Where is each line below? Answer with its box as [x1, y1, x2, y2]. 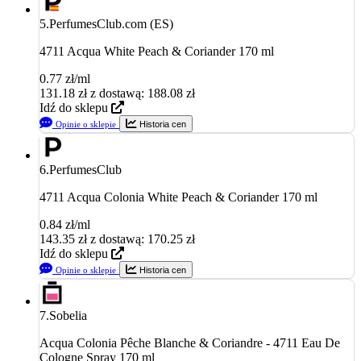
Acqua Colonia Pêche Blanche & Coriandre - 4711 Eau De [39, 335, 340, 350]
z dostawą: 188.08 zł [90, 85, 195, 100]
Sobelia [49, 308, 87, 322]
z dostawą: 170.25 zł [90, 231, 195, 246]
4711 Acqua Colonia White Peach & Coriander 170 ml [39, 189, 317, 204]
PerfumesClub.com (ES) [49, 16, 173, 31]
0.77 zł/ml [39, 71, 90, 85]
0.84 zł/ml [39, 217, 90, 231]
